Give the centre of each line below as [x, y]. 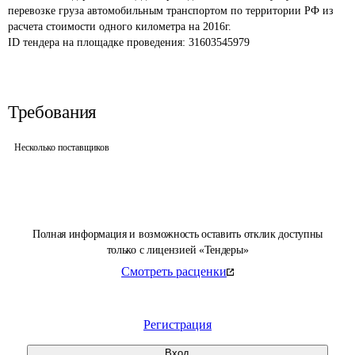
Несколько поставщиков [62, 147]
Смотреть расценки [174, 271]
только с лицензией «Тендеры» [177, 250]
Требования [52, 112]
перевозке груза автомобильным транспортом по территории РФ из [172, 11]
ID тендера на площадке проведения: [98, 42]
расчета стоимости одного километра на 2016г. [120, 27]
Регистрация [177, 324]
